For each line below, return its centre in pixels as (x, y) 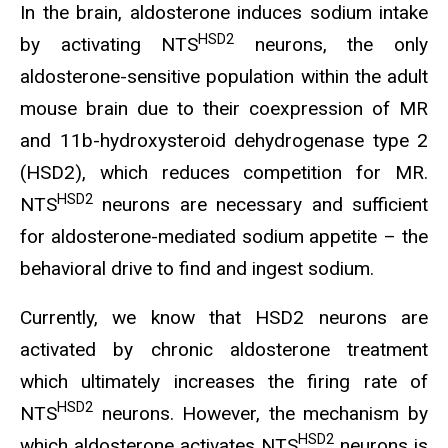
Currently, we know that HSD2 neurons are (224, 317)
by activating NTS (109, 44)
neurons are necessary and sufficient (260, 204)
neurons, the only (331, 44)
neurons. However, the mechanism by (260, 413)
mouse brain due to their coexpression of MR (224, 108)
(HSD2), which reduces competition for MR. (224, 172)
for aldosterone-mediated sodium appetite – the (224, 236)
